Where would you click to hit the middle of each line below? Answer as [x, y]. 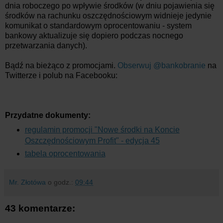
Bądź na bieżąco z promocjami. [61, 65]
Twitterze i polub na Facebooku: [61, 75]
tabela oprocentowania [65, 153]
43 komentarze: [40, 208]
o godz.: [61, 182]
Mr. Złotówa [27, 182]
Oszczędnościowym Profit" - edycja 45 [92, 140]
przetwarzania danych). [46, 45]
